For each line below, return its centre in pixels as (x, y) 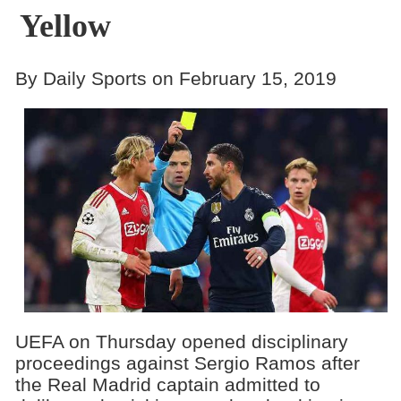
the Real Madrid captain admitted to (167, 384)
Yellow (65, 26)
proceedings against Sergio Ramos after (187, 363)
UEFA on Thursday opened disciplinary (181, 341)
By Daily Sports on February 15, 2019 (175, 78)
